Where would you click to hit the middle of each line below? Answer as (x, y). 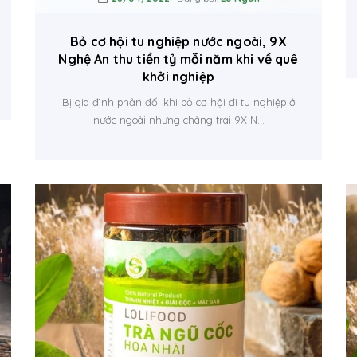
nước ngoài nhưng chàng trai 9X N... (178, 120)
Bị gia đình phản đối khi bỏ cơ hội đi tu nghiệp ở (178, 102)
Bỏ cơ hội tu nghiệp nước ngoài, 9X (178, 41)
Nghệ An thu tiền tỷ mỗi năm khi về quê (178, 59)
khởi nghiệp (178, 76)
